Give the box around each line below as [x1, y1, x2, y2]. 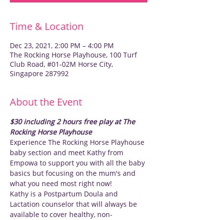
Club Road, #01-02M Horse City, [10, 59, 113, 69]
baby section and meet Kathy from [10, 148, 125, 157]
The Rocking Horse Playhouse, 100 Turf [10, 50, 137, 59]
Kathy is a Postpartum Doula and [10, 189, 120, 198]
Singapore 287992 [10, 69, 69, 78]
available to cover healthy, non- [10, 210, 112, 219]
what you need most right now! [10, 179, 114, 188]
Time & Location [10, 20, 83, 33]
